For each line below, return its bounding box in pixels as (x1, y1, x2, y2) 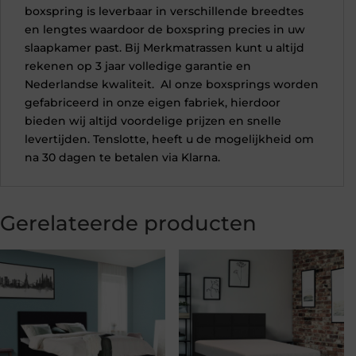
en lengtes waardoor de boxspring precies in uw (25, 21, 305, 37)
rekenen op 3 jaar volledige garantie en (25, 58, 251, 73)
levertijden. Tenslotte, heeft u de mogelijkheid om (25, 131, 314, 146)
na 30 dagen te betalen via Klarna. (25, 149, 220, 164)
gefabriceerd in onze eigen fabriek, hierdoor (25, 95, 281, 110)
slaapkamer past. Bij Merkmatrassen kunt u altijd (25, 40, 304, 55)
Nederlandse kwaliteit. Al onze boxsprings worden (25, 76, 319, 91)
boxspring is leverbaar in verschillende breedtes (25, 3, 304, 18)
